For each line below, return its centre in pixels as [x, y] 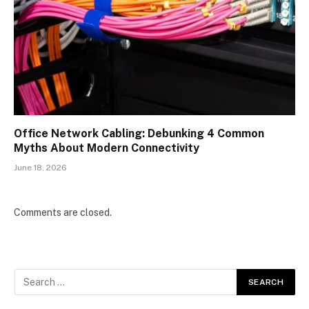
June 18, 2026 [40, 167]
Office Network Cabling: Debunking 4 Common [139, 133]
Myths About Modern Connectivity [107, 148]
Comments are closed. [63, 212]
